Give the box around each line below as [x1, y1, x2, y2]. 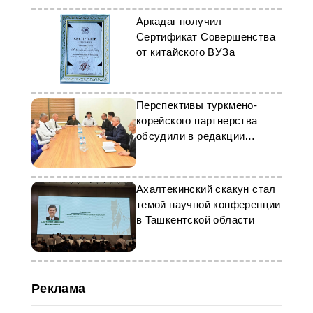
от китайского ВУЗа [136, 46, 235, 58]
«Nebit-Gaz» [136, 145, 198, 157]
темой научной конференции [136, 198, 281, 210]
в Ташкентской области [136, 214, 255, 226]
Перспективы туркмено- [136, 99, 258, 111]
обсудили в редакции [136, 130, 245, 142]
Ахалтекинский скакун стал [136, 183, 276, 195]
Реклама [31, 282, 86, 296]
